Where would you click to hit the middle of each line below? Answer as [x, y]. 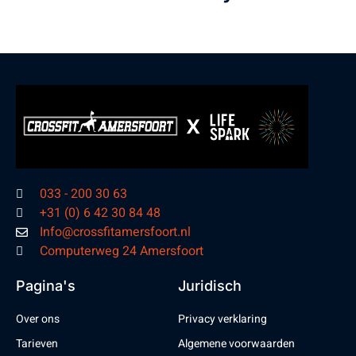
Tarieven [37, 344]
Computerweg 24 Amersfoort [121, 252]
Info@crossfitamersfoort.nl [115, 232]
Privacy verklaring [222, 319]
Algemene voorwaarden [236, 344]
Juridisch [210, 286]
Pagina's [46, 286]
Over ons [38, 319]
